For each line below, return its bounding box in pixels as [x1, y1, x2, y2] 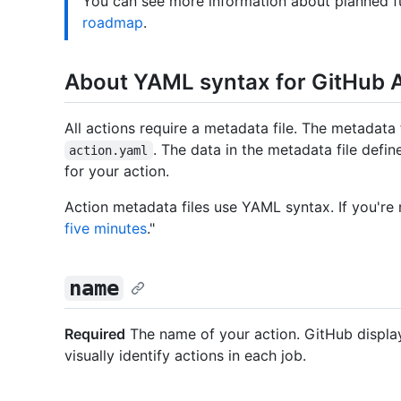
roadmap [82, 13, 143, 31]
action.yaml [69, 143, 149, 158]
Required [64, 325, 125, 344]
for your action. [64, 162, 169, 181]
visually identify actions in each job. [64, 346, 306, 365]
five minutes [64, 219, 147, 238]
